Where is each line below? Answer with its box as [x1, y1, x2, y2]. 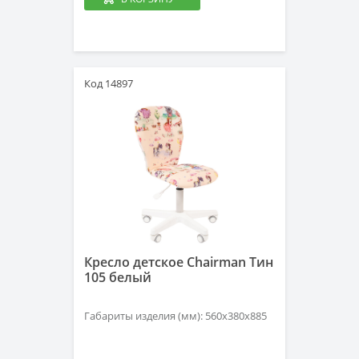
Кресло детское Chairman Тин [84, 253, 273, 271]
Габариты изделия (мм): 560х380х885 [84, 309, 267, 323]
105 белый [84, 268, 151, 286]
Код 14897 [84, 76, 133, 91]
